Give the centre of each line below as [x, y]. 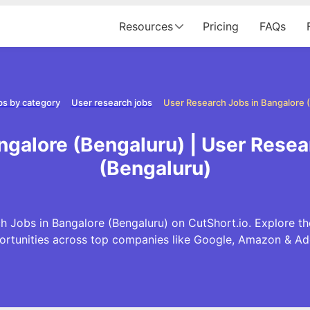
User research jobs [111, 102]
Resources [146, 26]
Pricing [221, 26]
